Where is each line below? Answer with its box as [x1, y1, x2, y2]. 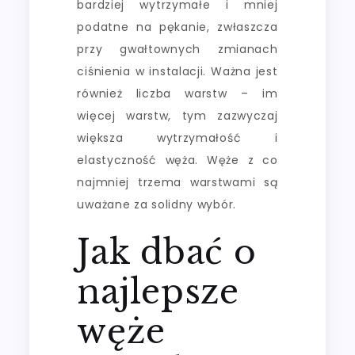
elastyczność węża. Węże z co [77, 151, 278, 168]
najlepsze [77, 270, 239, 312]
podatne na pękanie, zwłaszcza [77, 18, 278, 35]
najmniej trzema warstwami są [77, 174, 278, 190]
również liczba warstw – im [77, 85, 278, 101]
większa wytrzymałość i [77, 129, 278, 146]
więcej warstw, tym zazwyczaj [77, 107, 278, 124]
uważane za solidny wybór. [77, 196, 236, 212]
